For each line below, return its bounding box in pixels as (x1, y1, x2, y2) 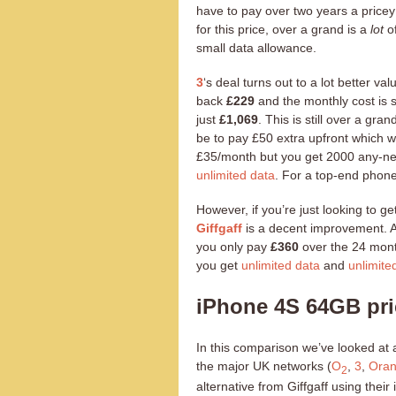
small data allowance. (196, 40, 316, 55)
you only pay (196, 239, 270, 254)
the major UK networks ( (196, 358, 331, 373)
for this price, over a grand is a (196, 21, 370, 36)
